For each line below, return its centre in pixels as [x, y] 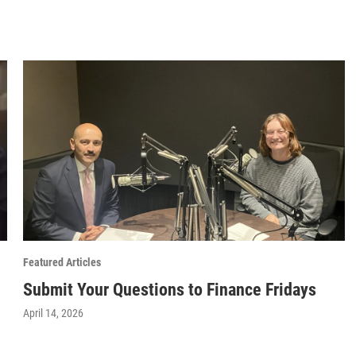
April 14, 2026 [54, 313]
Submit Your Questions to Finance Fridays [170, 290]
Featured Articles [62, 263]
